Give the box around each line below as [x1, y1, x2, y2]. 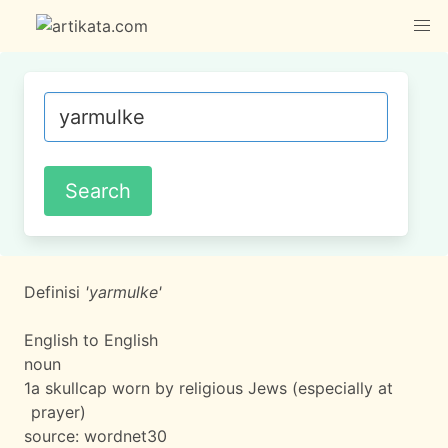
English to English [24, 330, 158, 350]
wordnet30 [84, 426, 167, 446]
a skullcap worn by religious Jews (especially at [31, 378, 393, 398]
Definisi [24, 282, 85, 302]
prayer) [31, 402, 86, 422]
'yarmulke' [85, 282, 162, 302]
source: [24, 426, 84, 446]
